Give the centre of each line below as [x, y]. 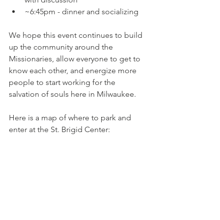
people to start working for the [63, 82]
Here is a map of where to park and [71, 117]
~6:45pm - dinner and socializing [82, 11]
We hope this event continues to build [77, 35]
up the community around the [62, 47]
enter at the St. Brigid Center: [59, 129]
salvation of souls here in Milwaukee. [72, 94]
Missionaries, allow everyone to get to [76, 58]
